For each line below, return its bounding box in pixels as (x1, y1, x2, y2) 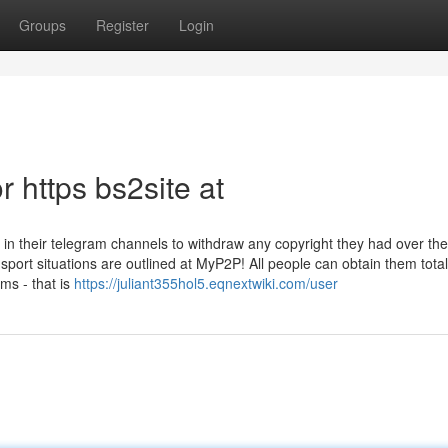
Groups (19, 15, 66, 35)
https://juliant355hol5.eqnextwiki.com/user (74, 273, 338, 293)
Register (96, 15, 149, 35)
